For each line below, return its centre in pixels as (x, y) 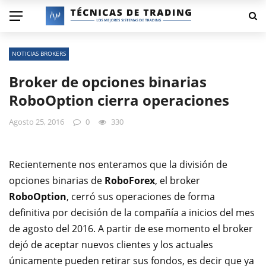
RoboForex (130, 180)
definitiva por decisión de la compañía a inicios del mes (132, 213)
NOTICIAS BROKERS (39, 53)
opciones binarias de (57, 180)
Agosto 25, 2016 (37, 122)
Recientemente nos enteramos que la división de (118, 164)
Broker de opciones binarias (108, 82)
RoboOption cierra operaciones (119, 100)
